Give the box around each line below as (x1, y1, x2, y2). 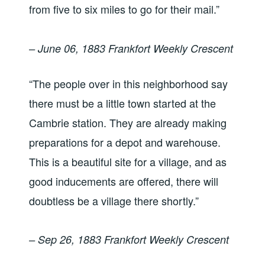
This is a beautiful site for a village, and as (29, 153, 227, 169)
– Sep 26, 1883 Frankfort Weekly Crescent (29, 231, 230, 247)
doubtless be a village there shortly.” (29, 192, 199, 208)
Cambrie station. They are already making (29, 114, 227, 130)
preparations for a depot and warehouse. (29, 134, 221, 150)
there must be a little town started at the (29, 95, 216, 111)
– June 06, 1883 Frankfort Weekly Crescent (29, 40, 234, 56)
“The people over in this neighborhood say (29, 75, 228, 91)
